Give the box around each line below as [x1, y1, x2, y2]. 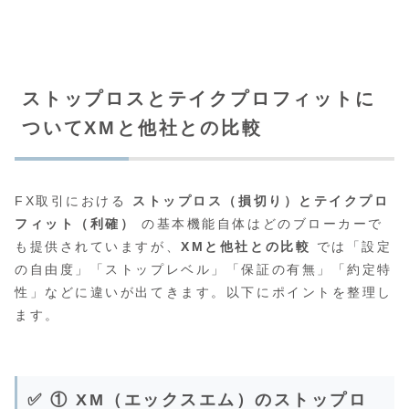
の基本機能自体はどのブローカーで [135, 216, 384, 232]
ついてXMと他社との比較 [22, 118, 263, 139]
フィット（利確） [15, 216, 136, 232]
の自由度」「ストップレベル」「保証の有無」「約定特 [15, 262, 393, 278]
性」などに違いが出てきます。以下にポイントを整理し [15, 285, 393, 300]
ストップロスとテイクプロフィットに [22, 89, 376, 110]
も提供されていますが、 [15, 239, 182, 255]
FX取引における [15, 194, 133, 209]
